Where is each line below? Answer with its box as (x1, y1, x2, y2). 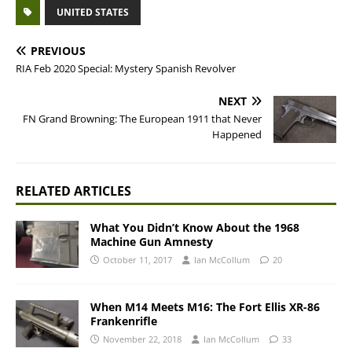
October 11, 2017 (103, 254, 172, 266)
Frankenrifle (90, 313, 157, 329)
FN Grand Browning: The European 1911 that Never (23, 112, 262, 126)
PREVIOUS (31, 43, 86, 58)
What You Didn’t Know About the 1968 (90, 220, 299, 235)
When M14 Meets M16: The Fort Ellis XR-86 (90, 299, 320, 315)
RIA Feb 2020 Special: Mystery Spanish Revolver (16, 61, 236, 75)
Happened (212, 127, 262, 141)
